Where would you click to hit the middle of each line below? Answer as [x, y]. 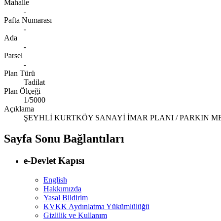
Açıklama [19, 109]
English [55, 180]
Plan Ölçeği [22, 91]
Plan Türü [19, 74]
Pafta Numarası [28, 20]
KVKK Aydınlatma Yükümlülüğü [96, 206]
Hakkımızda [62, 188]
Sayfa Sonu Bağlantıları [64, 138]
